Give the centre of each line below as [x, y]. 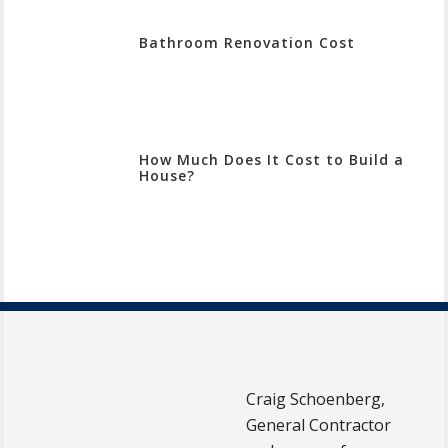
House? [167, 176]
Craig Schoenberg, [316, 398]
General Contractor [319, 424]
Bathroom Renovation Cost [247, 43]
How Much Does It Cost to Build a [271, 160]
